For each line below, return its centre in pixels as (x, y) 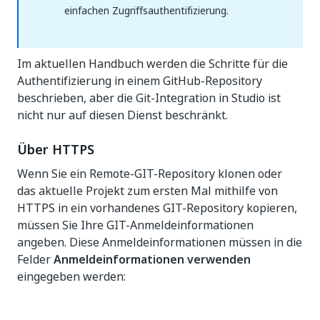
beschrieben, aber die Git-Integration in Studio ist (149, 98)
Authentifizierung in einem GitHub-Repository (140, 81)
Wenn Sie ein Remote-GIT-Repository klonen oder (150, 174)
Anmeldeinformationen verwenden (152, 259)
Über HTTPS (56, 150)
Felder (35, 259)
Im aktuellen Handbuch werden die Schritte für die (152, 64)
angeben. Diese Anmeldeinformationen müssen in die (160, 242)
